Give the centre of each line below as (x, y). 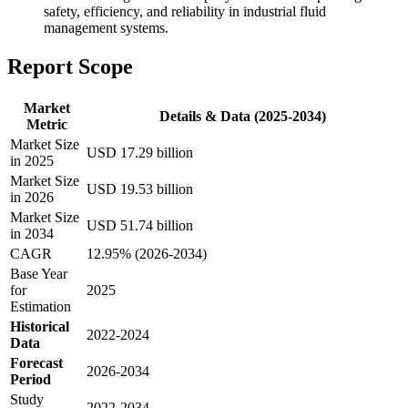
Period (31, 380)
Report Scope (70, 67)
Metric (46, 125)
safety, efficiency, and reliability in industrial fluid (185, 12)
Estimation (41, 307)
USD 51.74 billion (140, 226)
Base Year (39, 274)
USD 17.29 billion (140, 153)
